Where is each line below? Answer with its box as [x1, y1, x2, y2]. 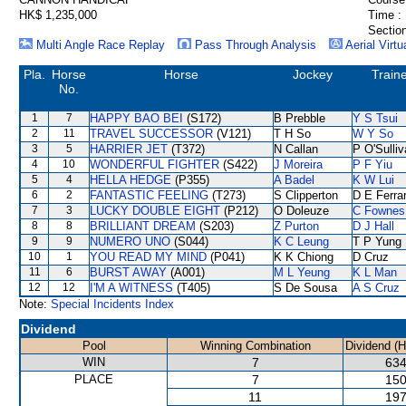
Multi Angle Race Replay [36, 38, 169, 52]
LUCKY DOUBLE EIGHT [90, 204, 220, 217]
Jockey [293, 67, 333, 82]
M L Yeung [274, 266, 330, 279]
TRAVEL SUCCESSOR [90, 127, 213, 140]
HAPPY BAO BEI [90, 111, 183, 125]
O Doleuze [274, 204, 329, 217]
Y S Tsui [353, 111, 398, 125]
